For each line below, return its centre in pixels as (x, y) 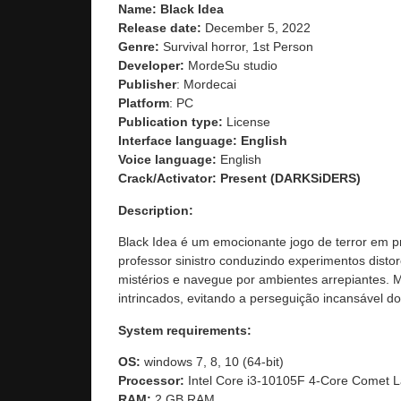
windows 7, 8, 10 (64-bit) (214, 362)
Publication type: (171, 122)
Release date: (162, 28)
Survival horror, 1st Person (238, 47)
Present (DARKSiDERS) (290, 179)
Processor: (153, 381)
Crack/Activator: (167, 179)
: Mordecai (206, 85)
